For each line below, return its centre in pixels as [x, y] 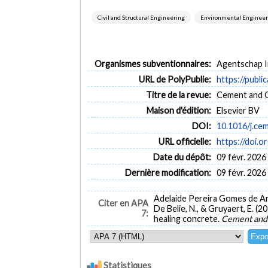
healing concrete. [188, 219]
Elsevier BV [238, 110]
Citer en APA [123, 203]
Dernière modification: [168, 172]
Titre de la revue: [178, 95]
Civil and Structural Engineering [141, 18]
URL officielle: [185, 141]
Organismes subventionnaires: [153, 63]
